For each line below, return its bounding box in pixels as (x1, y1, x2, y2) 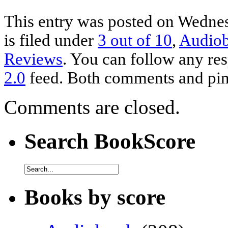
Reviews (4, 49, 63, 68)
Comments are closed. (4, 96, 180, 118)
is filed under (4, 31, 98, 49)
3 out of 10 (98, 31, 172, 49)
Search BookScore (24, 129, 195, 153)
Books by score (24, 185, 165, 209)
